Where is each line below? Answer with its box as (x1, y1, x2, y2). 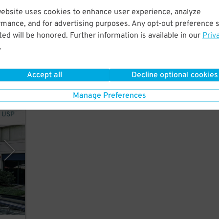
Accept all (26, 70, 62, 80)
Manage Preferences (73, 90, 146, 101)
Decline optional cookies (131, 70, 218, 80)
